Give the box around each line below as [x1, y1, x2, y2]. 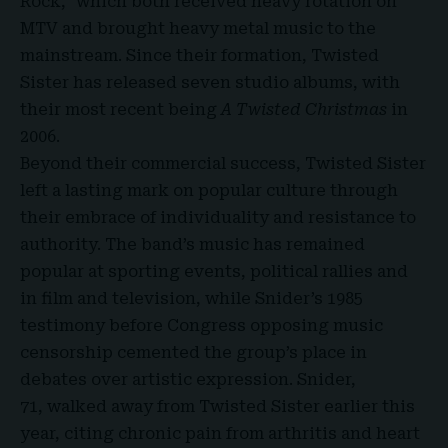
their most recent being [20, 99, 221, 119]
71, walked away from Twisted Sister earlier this [20, 396, 415, 416]
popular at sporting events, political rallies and [20, 261, 408, 281]
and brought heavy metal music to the [58, 18, 376, 38]
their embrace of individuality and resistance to [20, 207, 416, 227]
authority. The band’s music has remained [20, 234, 365, 254]
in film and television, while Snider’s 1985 [20, 288, 363, 308]
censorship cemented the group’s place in [20, 342, 367, 362]
